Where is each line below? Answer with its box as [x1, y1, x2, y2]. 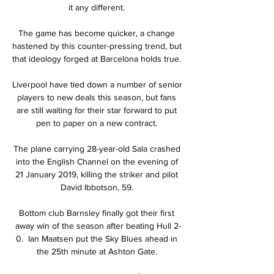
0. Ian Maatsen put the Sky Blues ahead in [16, 233, 177, 243]
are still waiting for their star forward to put [17, 105, 177, 115]
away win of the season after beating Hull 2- [15, 220, 181, 231]
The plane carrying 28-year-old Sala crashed [13, 143, 180, 154]
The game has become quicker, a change [18, 28, 175, 38]
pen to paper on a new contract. [36, 117, 160, 128]
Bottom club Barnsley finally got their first [19, 207, 174, 218]
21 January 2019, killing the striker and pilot [15, 169, 178, 179]
